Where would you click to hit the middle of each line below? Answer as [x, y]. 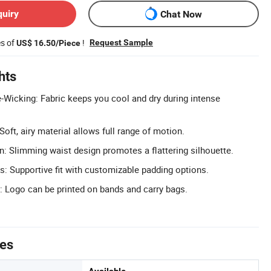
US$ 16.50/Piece [48, 43]
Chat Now [181, 14]
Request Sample [121, 43]
